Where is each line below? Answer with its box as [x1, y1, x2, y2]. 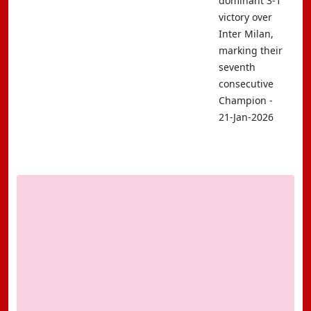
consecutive [219, 77, 274, 90]
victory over [219, 10, 272, 24]
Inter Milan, [219, 27, 274, 40]
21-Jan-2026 [219, 110, 274, 124]
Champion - [219, 94, 273, 107]
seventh [219, 60, 255, 74]
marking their [219, 44, 283, 57]
